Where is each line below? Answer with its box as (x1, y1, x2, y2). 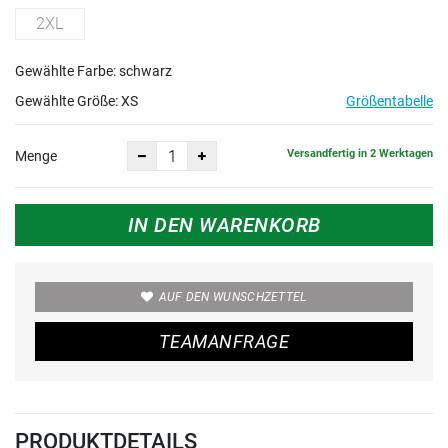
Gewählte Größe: (15, 93, 121, 109)
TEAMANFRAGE (159, 331, 289, 352)
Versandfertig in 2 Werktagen (287, 146, 433, 160)
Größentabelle (346, 93, 433, 109)
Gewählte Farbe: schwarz (15, 63, 172, 79)
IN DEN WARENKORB (127, 213, 321, 237)
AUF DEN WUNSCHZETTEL (158, 290, 307, 304)
